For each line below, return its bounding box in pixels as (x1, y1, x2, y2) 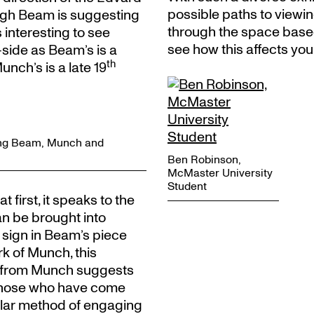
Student (168, 179, 207, 194)
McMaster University (168, 165, 273, 181)
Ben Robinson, (168, 152, 241, 168)
